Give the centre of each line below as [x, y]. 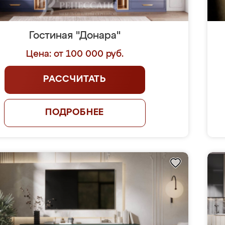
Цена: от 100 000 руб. [75, 54]
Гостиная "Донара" [75, 36]
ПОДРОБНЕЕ [75, 113]
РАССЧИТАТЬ [75, 79]
